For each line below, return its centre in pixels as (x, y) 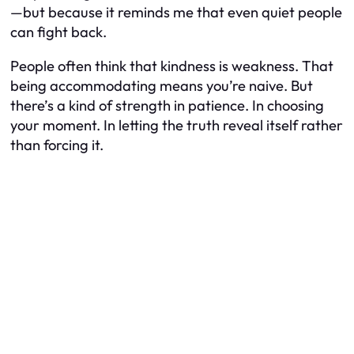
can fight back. (58, 32)
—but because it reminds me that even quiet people (176, 12)
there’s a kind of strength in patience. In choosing (167, 106)
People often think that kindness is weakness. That (172, 66)
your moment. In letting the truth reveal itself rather (177, 126)
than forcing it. (57, 145)
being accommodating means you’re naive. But (162, 86)
